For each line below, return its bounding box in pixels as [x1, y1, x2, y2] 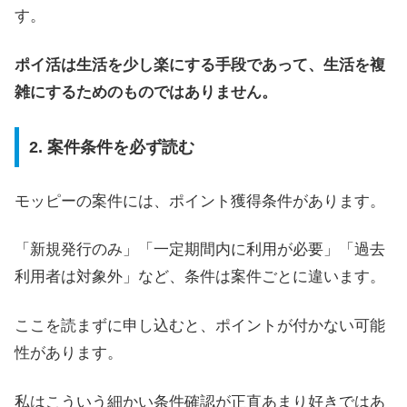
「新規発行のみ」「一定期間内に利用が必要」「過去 [15, 241, 385, 259]
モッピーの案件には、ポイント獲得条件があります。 [15, 192, 385, 210]
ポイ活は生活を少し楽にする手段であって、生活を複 [15, 55, 385, 74]
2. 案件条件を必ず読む [28, 138, 194, 157]
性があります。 [15, 344, 123, 362]
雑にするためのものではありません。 [15, 83, 277, 101]
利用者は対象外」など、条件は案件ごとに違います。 [15, 268, 385, 286]
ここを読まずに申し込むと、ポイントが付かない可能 [15, 317, 385, 335]
